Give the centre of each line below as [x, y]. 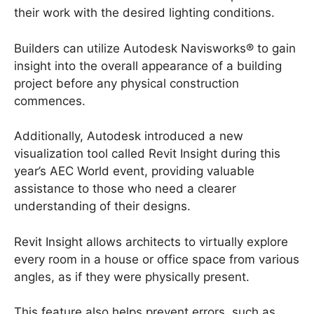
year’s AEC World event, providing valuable [134, 171]
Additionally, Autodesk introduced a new [129, 136]
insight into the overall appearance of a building [148, 66]
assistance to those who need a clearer [125, 189]
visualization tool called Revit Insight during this [147, 154]
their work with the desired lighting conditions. [144, 13]
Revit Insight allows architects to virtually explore [151, 241]
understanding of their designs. [102, 206]
